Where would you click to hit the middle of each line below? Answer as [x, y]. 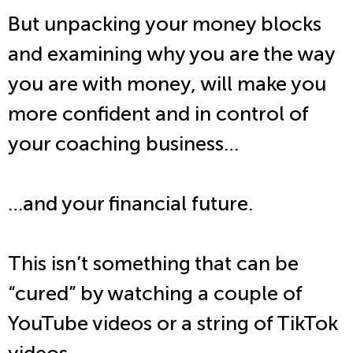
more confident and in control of [158, 114]
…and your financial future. [133, 204]
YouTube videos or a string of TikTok [173, 324]
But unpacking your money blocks [165, 24]
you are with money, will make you [167, 84]
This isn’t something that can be [153, 264]
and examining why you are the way [171, 54]
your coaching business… [123, 144]
